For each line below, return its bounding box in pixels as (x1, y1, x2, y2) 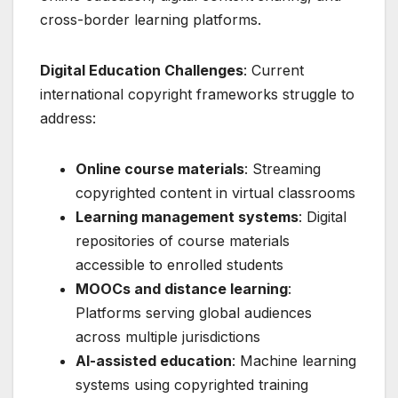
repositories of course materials (76, 231, 290, 250)
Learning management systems (76, 207, 298, 226)
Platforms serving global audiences (76, 303, 312, 322)
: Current (243, 60, 304, 79)
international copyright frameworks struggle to (40, 84, 354, 103)
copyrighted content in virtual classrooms (76, 183, 355, 202)
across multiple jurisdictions (76, 327, 260, 346)
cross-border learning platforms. (40, 10, 261, 28)
